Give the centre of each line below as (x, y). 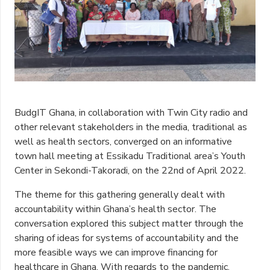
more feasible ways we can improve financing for (116, 252)
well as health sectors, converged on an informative (123, 141)
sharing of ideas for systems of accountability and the (127, 238)
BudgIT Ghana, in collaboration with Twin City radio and (131, 112)
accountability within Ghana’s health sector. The (115, 209)
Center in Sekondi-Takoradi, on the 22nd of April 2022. (130, 170)
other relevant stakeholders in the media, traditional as (131, 127)
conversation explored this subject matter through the (129, 223)
